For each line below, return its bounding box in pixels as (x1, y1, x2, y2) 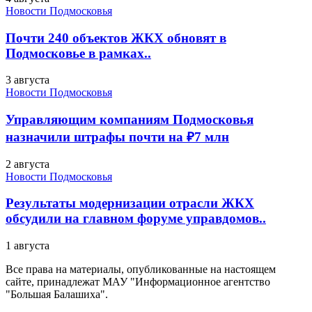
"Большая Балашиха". (6, 288, 108, 301)
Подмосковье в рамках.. (6, 45, 151, 61)
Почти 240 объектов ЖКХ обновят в (6, 30, 226, 45)
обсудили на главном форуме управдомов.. (6, 211, 266, 226)
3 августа (6, 74, 49, 86)
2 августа (6, 157, 49, 170)
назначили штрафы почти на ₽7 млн (6, 129, 229, 144)
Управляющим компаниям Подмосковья (6, 111, 253, 127)
